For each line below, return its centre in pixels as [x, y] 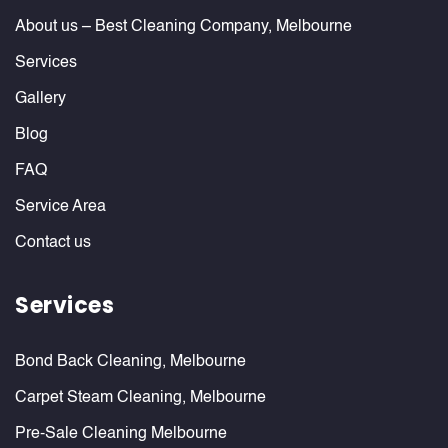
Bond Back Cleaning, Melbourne [130, 362]
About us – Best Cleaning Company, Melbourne [183, 27]
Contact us [53, 243]
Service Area [60, 207]
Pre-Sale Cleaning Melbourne [121, 434]
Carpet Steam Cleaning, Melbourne [140, 398]
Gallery [40, 99]
